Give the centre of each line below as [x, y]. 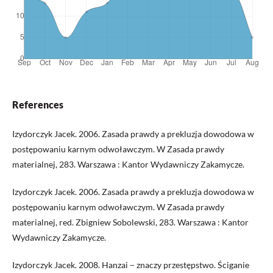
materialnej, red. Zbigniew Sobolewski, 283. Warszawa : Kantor [130, 222]
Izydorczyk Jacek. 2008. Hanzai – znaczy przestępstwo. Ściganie [131, 265]
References [38, 105]
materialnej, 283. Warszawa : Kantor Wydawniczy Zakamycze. [128, 165]
